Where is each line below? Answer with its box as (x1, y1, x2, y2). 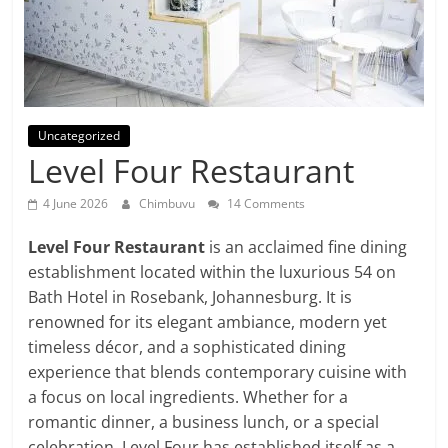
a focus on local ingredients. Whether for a (28, 386, 349, 409)
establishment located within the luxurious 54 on (28, 261, 397, 284)
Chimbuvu (139, 195, 199, 213)
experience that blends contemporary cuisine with (28, 361, 408, 384)
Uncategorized (38, 127, 121, 145)
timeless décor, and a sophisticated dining (28, 336, 347, 359)
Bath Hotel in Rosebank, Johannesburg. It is (28, 286, 353, 309)
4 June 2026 (43, 195, 109, 213)
